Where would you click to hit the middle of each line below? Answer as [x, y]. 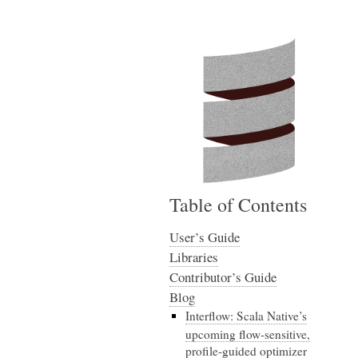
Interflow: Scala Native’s [246, 316]
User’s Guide [205, 237]
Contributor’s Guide [223, 277]
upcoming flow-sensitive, [248, 334]
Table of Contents [238, 205]
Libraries [194, 257]
